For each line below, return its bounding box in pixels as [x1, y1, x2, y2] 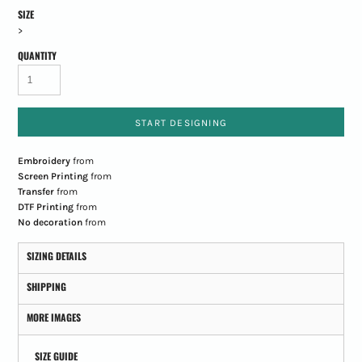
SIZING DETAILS [26, 249, 86, 263]
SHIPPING [26, 280, 66, 294]
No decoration [17, 217, 82, 229]
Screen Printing [17, 170, 88, 183]
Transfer [17, 186, 54, 198]
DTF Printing [17, 201, 74, 213]
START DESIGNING [135, 117, 227, 129]
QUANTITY [17, 48, 57, 63]
